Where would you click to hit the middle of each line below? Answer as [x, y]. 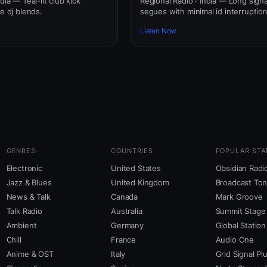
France [124, 240]
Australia [127, 211]
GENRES [21, 151]
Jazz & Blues [29, 183]
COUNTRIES [132, 151]
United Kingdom [140, 183]
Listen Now [159, 31]
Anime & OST [30, 254]
